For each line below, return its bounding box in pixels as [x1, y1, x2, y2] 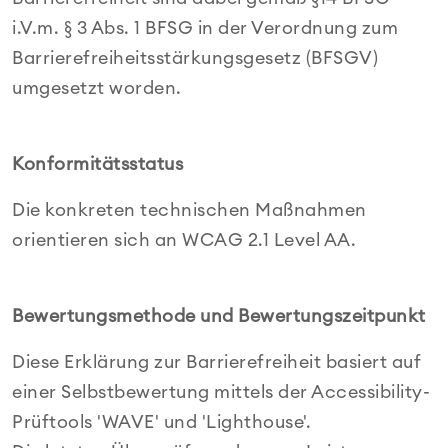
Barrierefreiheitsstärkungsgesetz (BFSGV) [12, 49, 378, 67]
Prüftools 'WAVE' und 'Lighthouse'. [12, 413, 311, 431]
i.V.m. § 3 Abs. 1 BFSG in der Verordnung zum [12, 19, 398, 37]
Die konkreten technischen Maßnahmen [12, 201, 367, 219]
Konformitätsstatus [12, 155, 183, 173]
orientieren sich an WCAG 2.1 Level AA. [12, 231, 356, 249]
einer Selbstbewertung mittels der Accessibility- [12, 383, 430, 401]
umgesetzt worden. [12, 79, 182, 97]
